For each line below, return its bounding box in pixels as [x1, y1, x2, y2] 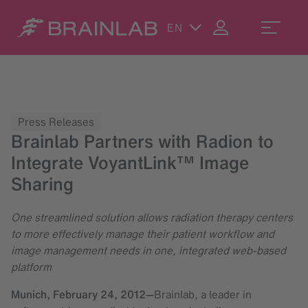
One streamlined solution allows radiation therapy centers [11, 209, 293, 225]
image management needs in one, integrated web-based [11, 242, 286, 258]
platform [11, 258, 52, 274]
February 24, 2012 [53, 286, 146, 302]
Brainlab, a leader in [154, 286, 252, 302]
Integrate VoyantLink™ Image [11, 150, 249, 175]
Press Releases [18, 113, 95, 129]
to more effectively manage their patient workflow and [11, 225, 274, 241]
